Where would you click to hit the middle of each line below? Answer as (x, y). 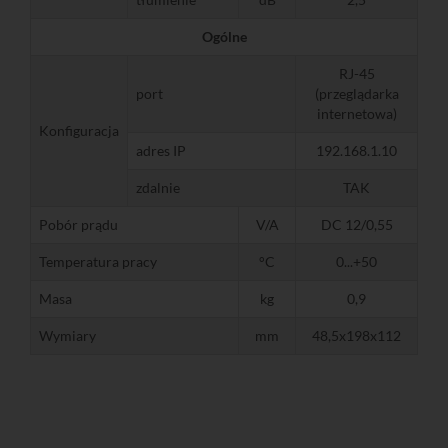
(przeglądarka (356, 93)
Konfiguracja (79, 130)
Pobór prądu (78, 224)
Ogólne (224, 36)
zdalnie (158, 187)
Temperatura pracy (98, 261)
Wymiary (67, 335)
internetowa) (356, 113)
